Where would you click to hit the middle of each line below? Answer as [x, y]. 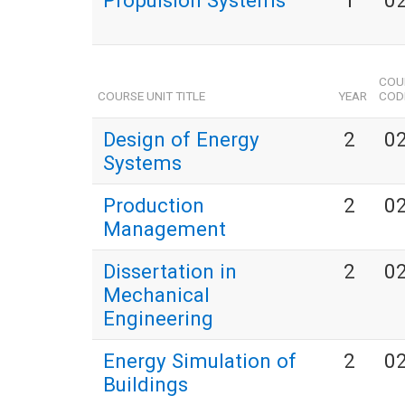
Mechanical [156, 295]
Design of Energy [181, 140]
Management [165, 229]
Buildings [146, 385]
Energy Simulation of [200, 361]
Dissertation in [170, 272]
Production [154, 206]
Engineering [158, 319]
